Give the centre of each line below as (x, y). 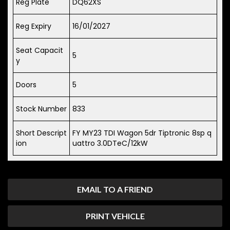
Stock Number (41, 109)
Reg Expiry (34, 26)
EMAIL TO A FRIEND (115, 189)
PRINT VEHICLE (115, 216)
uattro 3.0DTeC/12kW (110, 143)
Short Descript (41, 133)
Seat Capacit (40, 50)
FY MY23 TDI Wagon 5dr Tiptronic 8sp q (142, 133)
